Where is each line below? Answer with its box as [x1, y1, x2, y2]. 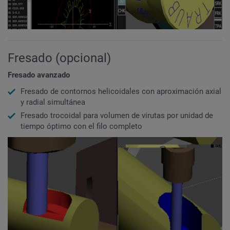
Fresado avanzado [8, 70, 70, 80]
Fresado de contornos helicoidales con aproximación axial [21, 86, 221, 96]
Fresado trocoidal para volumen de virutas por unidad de [21, 110, 213, 120]
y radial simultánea [21, 97, 85, 107]
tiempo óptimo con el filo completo [21, 121, 142, 131]
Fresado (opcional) [8, 50, 111, 65]
